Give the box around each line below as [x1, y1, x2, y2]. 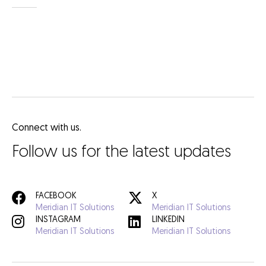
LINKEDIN [151, 216, 185, 225]
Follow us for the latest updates [12, 144, 231, 161]
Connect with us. [12, 123, 81, 134]
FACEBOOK [36, 192, 77, 201]
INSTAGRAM [36, 216, 81, 225]
